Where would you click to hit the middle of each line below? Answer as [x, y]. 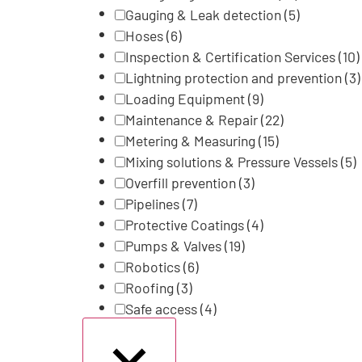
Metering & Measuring [192, 141]
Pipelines [154, 204]
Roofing [151, 288]
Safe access [163, 309]
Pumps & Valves [175, 246]
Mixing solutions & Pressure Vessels [233, 162]
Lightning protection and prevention [235, 78]
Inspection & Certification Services [232, 57]
